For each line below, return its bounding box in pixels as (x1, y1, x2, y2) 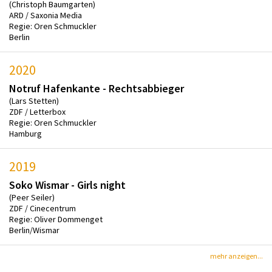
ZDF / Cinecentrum (9, 202, 76, 214)
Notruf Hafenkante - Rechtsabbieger (9, 81, 184, 95)
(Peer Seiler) (9, 191, 55, 203)
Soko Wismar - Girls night (9, 177, 126, 192)
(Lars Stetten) (9, 95, 59, 106)
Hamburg (9, 127, 42, 139)
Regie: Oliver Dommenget (9, 213, 103, 225)
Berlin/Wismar (9, 224, 59, 236)
